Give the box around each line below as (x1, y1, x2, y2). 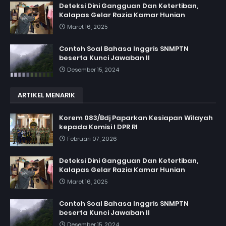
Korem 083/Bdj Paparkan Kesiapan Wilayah (59, 112, 213, 123)
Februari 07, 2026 (67, 134, 117, 143)
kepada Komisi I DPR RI (59, 122, 138, 132)
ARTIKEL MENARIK (18, 90, 75, 100)
